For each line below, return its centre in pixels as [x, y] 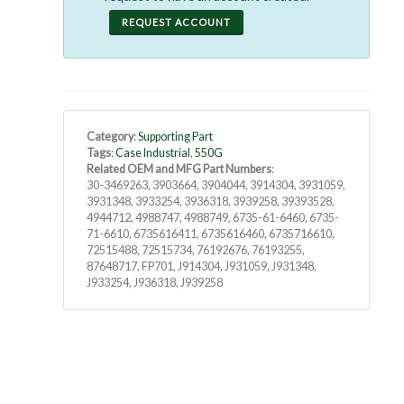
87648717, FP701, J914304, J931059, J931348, [202, 267]
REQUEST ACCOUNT [176, 23]
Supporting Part [175, 137]
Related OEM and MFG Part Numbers [179, 170]
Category [110, 137]
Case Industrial [153, 153]
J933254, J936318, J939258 [155, 283]
